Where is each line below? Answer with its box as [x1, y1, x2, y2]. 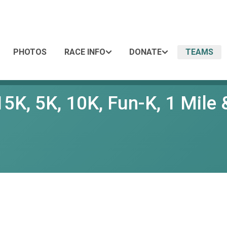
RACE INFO [64, 47, 105, 57]
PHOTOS [13, 47, 47, 57]
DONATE [129, 47, 162, 57]
